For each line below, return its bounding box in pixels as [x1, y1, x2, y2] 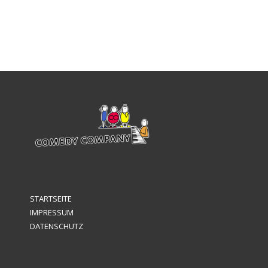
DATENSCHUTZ [30, 221, 83, 232]
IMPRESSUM [30, 207, 74, 218]
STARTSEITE [30, 193, 72, 205]
